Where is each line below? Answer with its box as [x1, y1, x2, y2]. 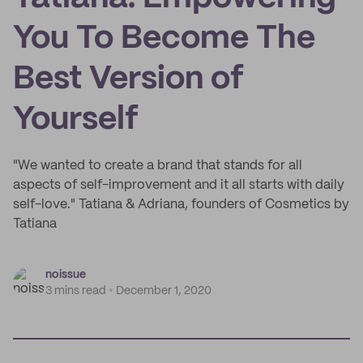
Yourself [13, 105, 138, 135]
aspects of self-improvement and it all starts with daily [13, 179, 344, 191]
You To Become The [13, 23, 315, 54]
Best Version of [13, 64, 243, 95]
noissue [45, 269, 86, 280]
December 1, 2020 [116, 285, 211, 297]
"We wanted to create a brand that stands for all [13, 160, 302, 172]
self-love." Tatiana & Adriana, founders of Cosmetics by [13, 199, 349, 211]
